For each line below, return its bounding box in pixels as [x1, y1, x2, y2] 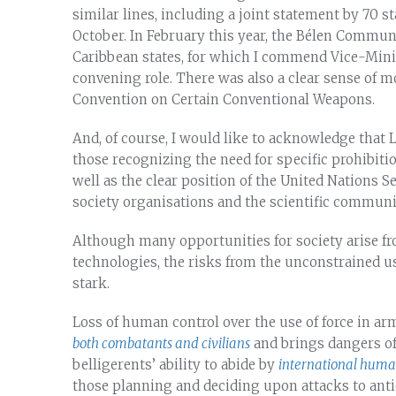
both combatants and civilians [72, 335, 250, 352]
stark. [72, 275, 110, 292]
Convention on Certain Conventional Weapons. [72, 91, 375, 108]
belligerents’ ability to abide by [72, 356, 278, 373]
